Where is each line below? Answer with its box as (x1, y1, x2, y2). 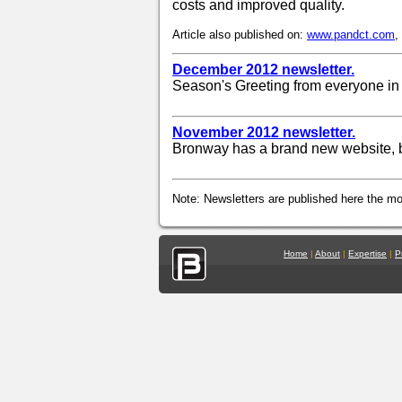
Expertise (348, 249, 387, 258)
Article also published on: (172, 28, 307, 41)
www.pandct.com (307, 28, 395, 41)
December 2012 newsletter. (172, 62, 354, 77)
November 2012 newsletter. (172, 125, 355, 140)
